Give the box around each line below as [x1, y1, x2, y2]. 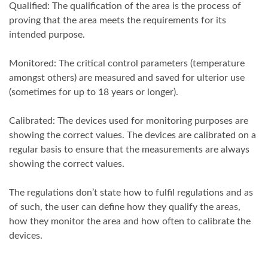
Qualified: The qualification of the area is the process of [9, 1, 241, 11]
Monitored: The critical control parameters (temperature [9, 59, 245, 69]
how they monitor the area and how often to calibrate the [9, 217, 251, 227]
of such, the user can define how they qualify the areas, [9, 202, 240, 212]
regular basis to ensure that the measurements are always [9, 145, 249, 155]
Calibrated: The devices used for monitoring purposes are [9, 116, 248, 126]
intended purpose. [9, 30, 85, 40]
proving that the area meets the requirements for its [9, 16, 226, 26]
